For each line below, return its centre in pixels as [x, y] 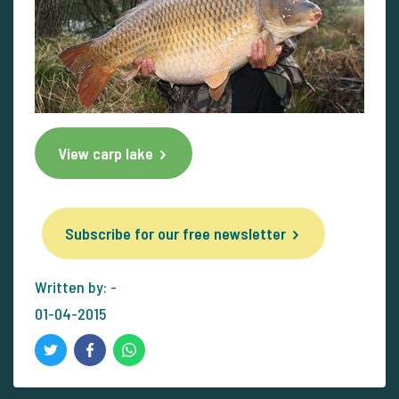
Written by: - [76, 286]
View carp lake [106, 153]
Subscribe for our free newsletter [175, 233]
